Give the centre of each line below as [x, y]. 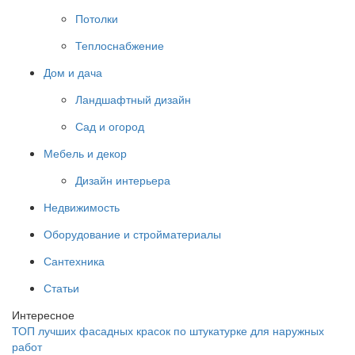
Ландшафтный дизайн [133, 99]
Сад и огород [110, 126]
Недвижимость [82, 207]
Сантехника [74, 261]
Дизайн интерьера [123, 180]
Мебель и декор [85, 153]
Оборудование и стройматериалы [132, 234]
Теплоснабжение [120, 46]
